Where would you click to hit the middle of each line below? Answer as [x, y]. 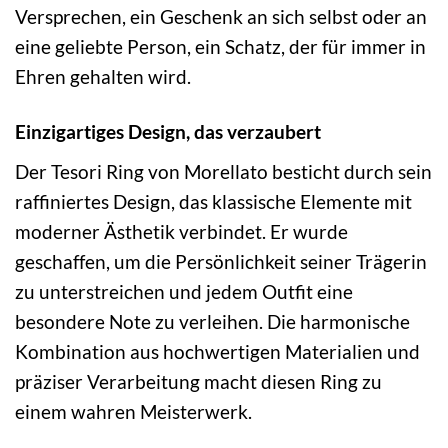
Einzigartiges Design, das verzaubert [168, 131]
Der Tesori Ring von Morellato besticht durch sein [223, 171]
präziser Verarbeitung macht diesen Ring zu [198, 381]
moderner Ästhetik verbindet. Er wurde [181, 231]
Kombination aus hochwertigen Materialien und [217, 351]
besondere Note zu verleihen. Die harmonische [212, 321]
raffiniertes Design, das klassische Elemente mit [213, 201]
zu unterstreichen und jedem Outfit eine [184, 291]
